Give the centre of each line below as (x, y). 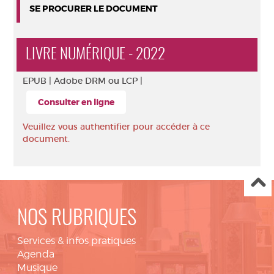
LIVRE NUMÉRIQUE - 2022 (95, 55)
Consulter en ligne (76, 102)
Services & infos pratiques (76, 241)
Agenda (36, 254)
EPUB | (38, 81)
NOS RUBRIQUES (77, 219)
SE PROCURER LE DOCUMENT (94, 9)
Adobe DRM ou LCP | (98, 81)
